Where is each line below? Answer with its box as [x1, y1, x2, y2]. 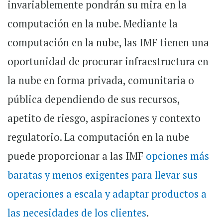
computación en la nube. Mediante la [7, 17, 178, 31]
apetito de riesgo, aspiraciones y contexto [7, 111, 201, 125]
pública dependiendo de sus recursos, [7, 93, 180, 107]
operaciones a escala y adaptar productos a [7, 187, 207, 201]
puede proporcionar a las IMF [7, 149, 146, 163]
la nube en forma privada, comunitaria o [7, 74, 194, 88]
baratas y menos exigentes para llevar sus [7, 168, 198, 182]
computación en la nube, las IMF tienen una [7, 36, 209, 50]
